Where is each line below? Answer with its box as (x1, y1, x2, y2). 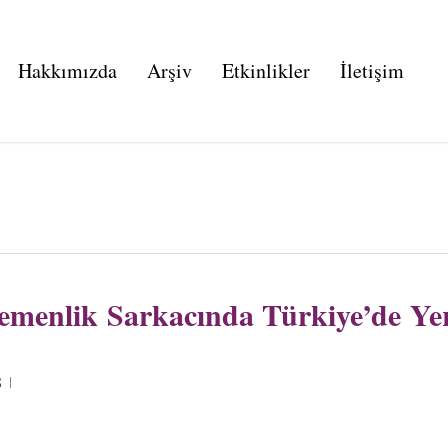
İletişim (339, 57, 404, 84)
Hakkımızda (17, 57, 117, 84)
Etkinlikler (221, 57, 310, 84)
